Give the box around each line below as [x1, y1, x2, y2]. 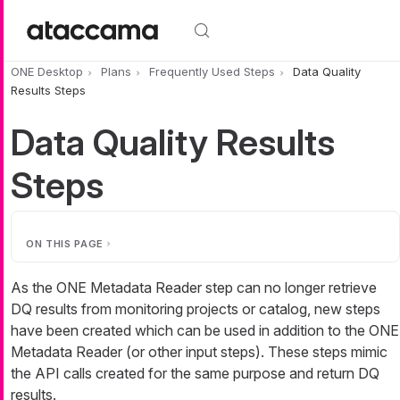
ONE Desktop [11, 64, 83, 79]
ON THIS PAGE [26, 237, 104, 250]
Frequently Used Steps [149, 64, 275, 79]
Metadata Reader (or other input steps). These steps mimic [11, 342, 387, 361]
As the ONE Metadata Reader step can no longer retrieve [11, 278, 377, 296]
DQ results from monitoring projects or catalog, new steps [11, 299, 380, 318]
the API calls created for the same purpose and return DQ [11, 363, 379, 382]
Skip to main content [4, 2, 136, 20]
